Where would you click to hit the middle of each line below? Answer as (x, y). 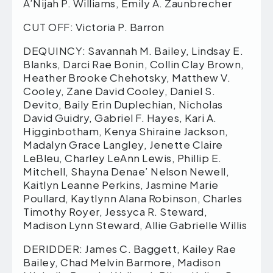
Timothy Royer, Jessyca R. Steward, (115, 211)
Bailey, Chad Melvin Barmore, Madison (122, 262)
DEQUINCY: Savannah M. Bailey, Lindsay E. (133, 50)
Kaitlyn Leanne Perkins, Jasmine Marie (121, 184)
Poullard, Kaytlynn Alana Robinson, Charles (133, 198)
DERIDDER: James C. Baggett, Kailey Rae (129, 248)
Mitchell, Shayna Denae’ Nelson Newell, (126, 171)
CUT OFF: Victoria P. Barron (94, 27)
